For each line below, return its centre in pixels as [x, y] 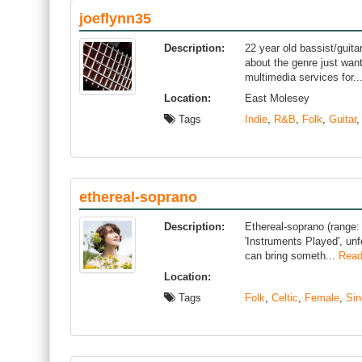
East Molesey [277, 98]
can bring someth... [292, 256]
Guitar [343, 119]
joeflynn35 [115, 19]
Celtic [285, 298]
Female [322, 298]
